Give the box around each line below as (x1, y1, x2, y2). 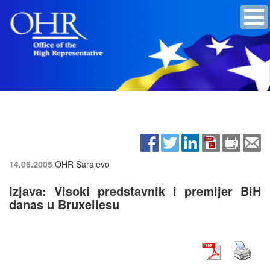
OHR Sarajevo (55, 157, 110, 170)
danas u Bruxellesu (9, 195, 119, 213)
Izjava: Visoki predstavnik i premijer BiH (9, 181, 261, 199)
